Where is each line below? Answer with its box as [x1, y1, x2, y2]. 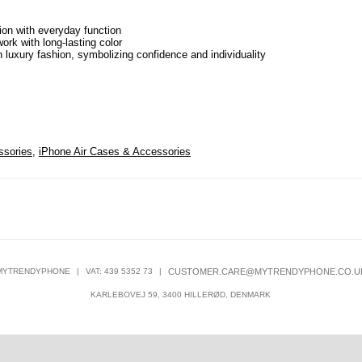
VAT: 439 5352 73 [85, 267, 153, 276]
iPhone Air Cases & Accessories [38, 145, 191, 158]
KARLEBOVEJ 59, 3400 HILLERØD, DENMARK [90, 290, 271, 300]
